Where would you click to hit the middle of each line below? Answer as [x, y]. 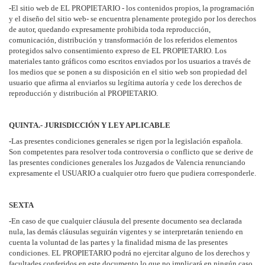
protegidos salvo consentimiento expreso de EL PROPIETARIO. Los [118, 50]
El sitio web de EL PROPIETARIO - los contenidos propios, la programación [133, 8]
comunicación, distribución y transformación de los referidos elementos [123, 40]
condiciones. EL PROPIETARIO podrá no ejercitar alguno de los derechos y [130, 253]
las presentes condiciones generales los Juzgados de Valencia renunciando [127, 162]
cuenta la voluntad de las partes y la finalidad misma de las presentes [118, 242]
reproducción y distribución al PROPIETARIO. [83, 93]
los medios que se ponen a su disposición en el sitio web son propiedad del [128, 72]
